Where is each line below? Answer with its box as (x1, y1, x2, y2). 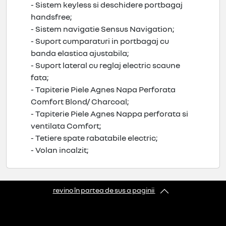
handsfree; (31, 12, 72, 22)
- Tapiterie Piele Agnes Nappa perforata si (31, 108, 188, 119)
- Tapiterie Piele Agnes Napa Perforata (31, 84, 176, 95)
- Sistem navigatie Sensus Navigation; (31, 24, 174, 34)
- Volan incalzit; (31, 145, 88, 155)
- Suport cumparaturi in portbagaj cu (31, 36, 169, 46)
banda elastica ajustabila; (31, 48, 129, 59)
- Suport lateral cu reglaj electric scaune (31, 60, 180, 71)
